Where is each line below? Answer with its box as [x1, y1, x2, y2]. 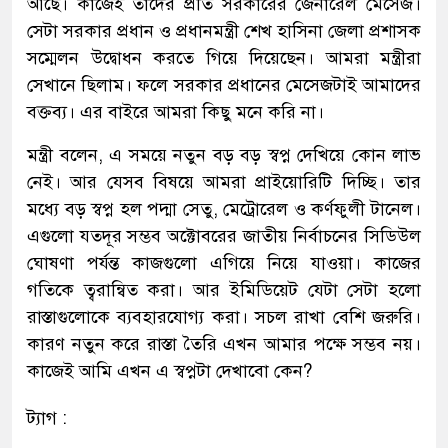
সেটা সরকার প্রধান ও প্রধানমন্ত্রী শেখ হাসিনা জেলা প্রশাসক [27, 19, 421, 42]
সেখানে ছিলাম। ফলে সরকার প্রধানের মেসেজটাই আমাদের [27, 73, 421, 96]
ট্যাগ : [27, 406, 67, 429]
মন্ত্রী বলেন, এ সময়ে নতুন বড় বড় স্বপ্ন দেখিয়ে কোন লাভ [27, 143, 421, 166]
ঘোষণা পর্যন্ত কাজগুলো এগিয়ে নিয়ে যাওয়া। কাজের [27, 251, 421, 274]
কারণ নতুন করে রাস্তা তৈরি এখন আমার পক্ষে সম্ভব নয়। [27, 332, 421, 355]
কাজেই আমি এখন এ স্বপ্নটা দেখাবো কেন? [27, 359, 312, 382]
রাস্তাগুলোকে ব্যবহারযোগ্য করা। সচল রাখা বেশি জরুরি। [27, 305, 421, 328]
